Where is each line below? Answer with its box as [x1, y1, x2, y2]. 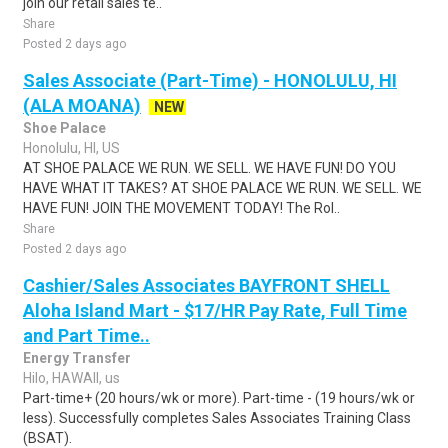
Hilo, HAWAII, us [23, 370, 120, 386]
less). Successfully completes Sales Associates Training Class [23, 410, 411, 426]
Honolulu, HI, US [23, 140, 120, 156]
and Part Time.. [23, 325, 150, 346]
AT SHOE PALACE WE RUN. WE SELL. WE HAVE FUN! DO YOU [23, 160, 396, 176]
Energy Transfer [23, 350, 131, 366]
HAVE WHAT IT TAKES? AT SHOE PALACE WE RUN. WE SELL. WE [23, 180, 422, 196]
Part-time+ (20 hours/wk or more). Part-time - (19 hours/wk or [23, 390, 415, 406]
